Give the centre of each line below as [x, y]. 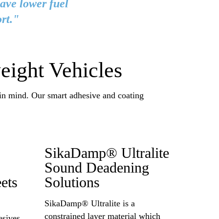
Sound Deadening [97, 168]
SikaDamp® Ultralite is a [90, 203]
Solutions [72, 183]
